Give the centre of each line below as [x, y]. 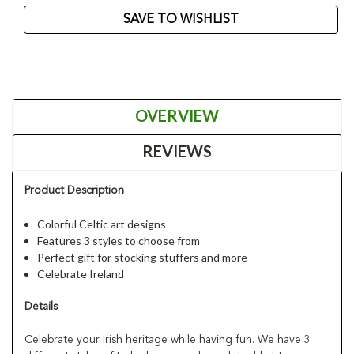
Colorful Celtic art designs [102, 224]
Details [41, 306]
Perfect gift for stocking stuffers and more [143, 257]
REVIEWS [177, 151]
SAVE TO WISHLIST [181, 19]
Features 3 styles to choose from [119, 240]
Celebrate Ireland [81, 273]
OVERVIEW [177, 115]
